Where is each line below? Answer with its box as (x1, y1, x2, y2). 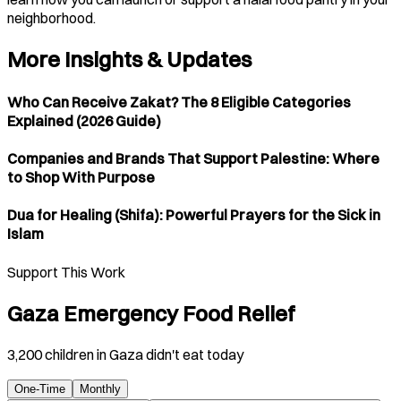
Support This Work (7, 262, 125, 281)
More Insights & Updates (7, 46, 252, 73)
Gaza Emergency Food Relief (7, 300, 295, 328)
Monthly (80, 382, 121, 397)
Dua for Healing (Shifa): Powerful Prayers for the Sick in (7, 206, 380, 225)
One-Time (14, 382, 65, 397)
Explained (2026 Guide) (7, 111, 161, 130)
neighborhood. (7, 8, 96, 27)
